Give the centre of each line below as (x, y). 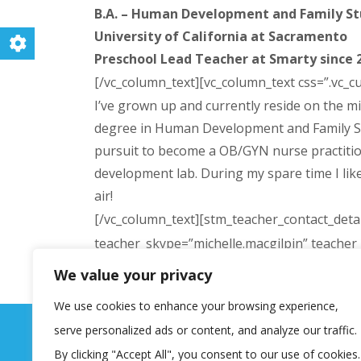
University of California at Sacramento (221, 36)
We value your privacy (133, 275)
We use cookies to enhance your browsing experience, (196, 306)
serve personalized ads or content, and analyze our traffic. (205, 330)
